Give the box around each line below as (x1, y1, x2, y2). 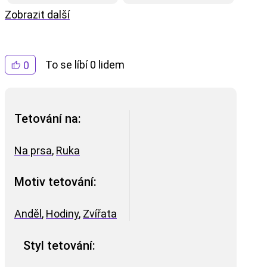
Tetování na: (14, 111, 81, 126)
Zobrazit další (5, 8, 70, 21)
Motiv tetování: (14, 175, 97, 190)
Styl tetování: (23, 238, 95, 253)
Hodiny (46, 207, 79, 220)
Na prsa (14, 144, 52, 157)
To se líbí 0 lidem (45, 58, 125, 71)
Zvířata (83, 207, 117, 220)
